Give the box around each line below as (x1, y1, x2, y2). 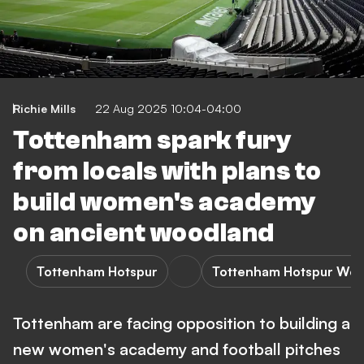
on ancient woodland (13, 219, 275, 248)
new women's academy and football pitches (13, 339, 340, 359)
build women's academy (13, 188, 316, 217)
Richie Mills (13, 102, 76, 115)
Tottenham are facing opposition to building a (13, 313, 350, 333)
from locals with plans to (13, 157, 322, 186)
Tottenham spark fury (13, 126, 291, 155)
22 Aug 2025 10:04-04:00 (95, 102, 241, 115)
